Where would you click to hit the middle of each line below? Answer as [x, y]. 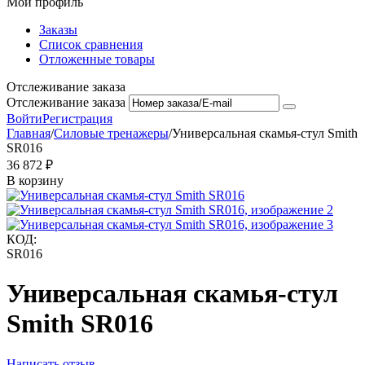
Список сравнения [91, 44]
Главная [29, 133]
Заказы [58, 30]
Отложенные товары [97, 59]
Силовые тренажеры [111, 133]
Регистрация [77, 119]
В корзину [35, 180]
